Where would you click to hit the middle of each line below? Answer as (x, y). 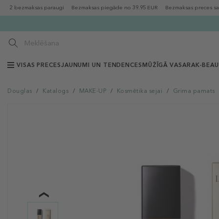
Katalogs (55, 91)
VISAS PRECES (39, 65)
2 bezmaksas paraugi (37, 8)
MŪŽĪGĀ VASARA (169, 65)
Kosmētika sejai (139, 91)
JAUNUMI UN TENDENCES (101, 65)
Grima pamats (194, 91)
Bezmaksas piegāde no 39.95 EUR (115, 8)
